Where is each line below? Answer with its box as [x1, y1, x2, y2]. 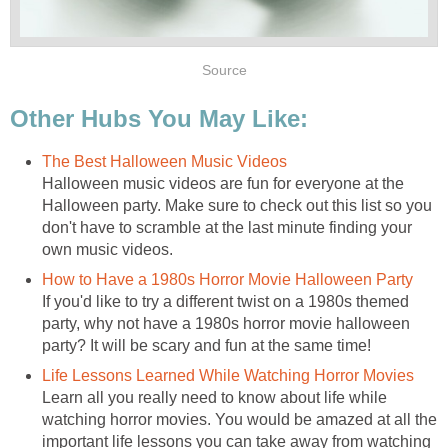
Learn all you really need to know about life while [42, 388, 387, 406]
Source [201, 63, 247, 79]
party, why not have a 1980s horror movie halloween [42, 314, 410, 332]
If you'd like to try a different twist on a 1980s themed [42, 292, 409, 310]
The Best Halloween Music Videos [42, 152, 287, 170]
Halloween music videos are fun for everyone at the [42, 174, 404, 192]
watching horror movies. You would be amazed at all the [42, 410, 437, 428]
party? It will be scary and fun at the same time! [42, 336, 371, 354]
